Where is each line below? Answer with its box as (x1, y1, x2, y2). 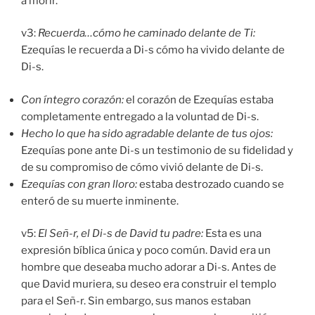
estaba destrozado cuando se (139, 177, 284, 191)
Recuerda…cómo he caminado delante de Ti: (38, 27, 255, 40)
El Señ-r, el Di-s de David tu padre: (38, 227, 205, 240)
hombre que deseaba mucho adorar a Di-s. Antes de (21, 261, 276, 274)
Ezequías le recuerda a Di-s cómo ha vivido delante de (21, 44, 285, 57)
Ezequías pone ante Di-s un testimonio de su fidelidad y (21, 143, 293, 157)
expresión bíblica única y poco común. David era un (21, 244, 271, 257)
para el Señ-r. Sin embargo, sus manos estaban (21, 295, 251, 308)
